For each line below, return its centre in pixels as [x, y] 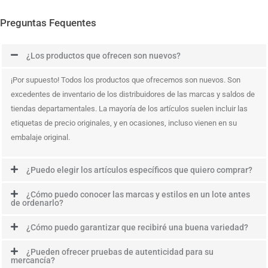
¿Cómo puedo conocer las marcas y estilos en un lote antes [138, 194]
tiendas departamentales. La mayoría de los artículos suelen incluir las [129, 108]
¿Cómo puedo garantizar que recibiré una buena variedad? [138, 227]
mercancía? [33, 260]
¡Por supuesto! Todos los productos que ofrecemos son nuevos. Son [126, 80]
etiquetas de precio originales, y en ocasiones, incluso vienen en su [124, 123]
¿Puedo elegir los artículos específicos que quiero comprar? [140, 170]
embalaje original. [40, 137]
